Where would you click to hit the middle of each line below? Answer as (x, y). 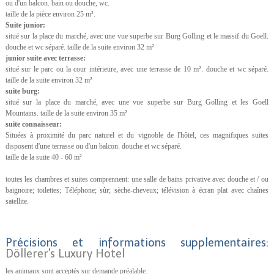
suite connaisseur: (33, 124)
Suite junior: (25, 25)
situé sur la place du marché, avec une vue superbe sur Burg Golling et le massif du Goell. (137, 36)
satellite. (17, 201)
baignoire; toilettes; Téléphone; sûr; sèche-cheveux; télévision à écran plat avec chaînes (137, 190)
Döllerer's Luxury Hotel (65, 254)
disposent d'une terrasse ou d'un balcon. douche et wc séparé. (93, 146)
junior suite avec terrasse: (45, 58)
